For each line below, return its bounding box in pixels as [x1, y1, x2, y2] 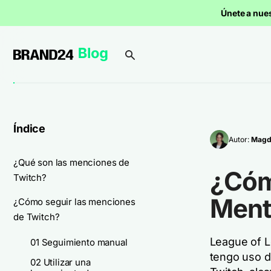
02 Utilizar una [30, 256, 91, 268]
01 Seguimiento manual [30, 237, 128, 248]
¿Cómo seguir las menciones [13, 196, 135, 207]
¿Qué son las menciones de [13, 157, 129, 168]
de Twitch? [13, 211, 60, 223]
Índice [13, 122, 46, 135]
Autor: [228, 134, 251, 144]
